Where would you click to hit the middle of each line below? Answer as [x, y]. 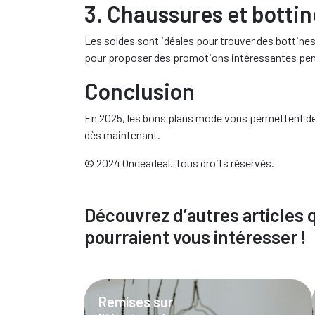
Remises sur [136, 302]
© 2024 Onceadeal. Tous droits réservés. [179, 163]
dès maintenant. [122, 135]
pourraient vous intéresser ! [195, 237]
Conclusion [140, 91]
